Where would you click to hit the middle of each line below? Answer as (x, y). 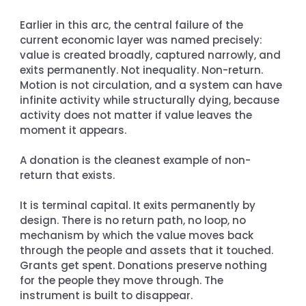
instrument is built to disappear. (107, 295)
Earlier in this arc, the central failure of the (133, 25)
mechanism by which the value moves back (138, 235)
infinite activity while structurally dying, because (151, 100)
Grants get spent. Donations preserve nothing (145, 265)
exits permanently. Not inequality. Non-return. (143, 70)
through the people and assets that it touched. (148, 250)
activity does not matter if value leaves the (138, 115)
